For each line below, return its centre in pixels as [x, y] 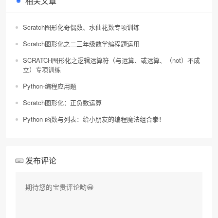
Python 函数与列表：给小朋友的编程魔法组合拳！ [94, 119]
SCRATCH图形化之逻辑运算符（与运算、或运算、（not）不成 [111, 60]
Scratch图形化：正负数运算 [62, 102]
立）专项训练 [42, 69]
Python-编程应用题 [50, 86]
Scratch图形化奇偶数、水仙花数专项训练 [81, 27]
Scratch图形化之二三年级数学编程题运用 [81, 43]
